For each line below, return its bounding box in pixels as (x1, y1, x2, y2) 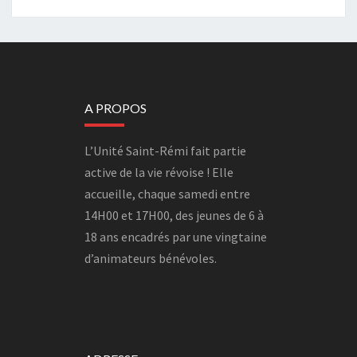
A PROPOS (84, 100, 147, 116)
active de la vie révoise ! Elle (84, 163, 234, 180)
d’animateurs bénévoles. (84, 249, 218, 266)
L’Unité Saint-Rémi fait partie (84, 142, 247, 159)
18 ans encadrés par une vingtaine (84, 228, 268, 245)
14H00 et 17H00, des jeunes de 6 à (84, 206, 265, 223)
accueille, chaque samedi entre (84, 185, 251, 202)
